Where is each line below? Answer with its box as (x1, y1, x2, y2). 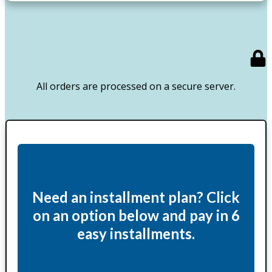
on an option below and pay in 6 (32, 206, 240, 224)
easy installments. (77, 224, 195, 242)
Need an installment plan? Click (32, 188, 240, 206)
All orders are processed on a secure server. (36, 79, 236, 93)
